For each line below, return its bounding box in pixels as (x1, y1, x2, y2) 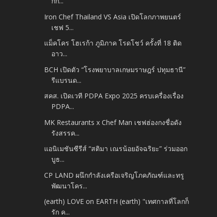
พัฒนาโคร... (51, 181, 88, 190)
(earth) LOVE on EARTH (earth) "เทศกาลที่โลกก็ (44, 197, 189, 206)
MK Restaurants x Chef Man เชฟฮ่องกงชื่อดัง (44, 117, 182, 127)
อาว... (51, 49, 68, 59)
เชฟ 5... (51, 22, 74, 32)
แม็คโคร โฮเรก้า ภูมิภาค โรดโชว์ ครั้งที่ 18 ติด (44, 38, 182, 48)
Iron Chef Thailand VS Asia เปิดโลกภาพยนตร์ (44, 12, 182, 21)
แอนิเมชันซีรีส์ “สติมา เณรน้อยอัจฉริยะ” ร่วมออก (44, 144, 188, 154)
